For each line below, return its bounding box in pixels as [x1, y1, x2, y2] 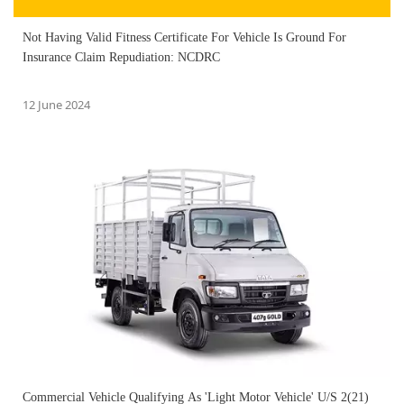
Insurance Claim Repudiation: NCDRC [23, 50, 220, 65]
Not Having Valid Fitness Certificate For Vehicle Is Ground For [23, 31, 346, 45]
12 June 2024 [23, 96, 90, 114]
